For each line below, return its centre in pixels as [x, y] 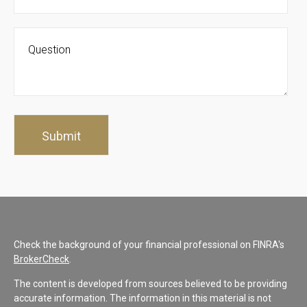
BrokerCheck [41, 259]
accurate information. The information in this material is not [143, 298]
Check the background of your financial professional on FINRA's [149, 244]
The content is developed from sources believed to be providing [150, 283]
